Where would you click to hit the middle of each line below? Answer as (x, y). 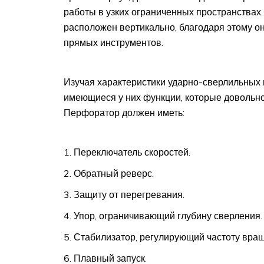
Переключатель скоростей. (132, 152)
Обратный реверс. (114, 173)
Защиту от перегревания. (129, 194)
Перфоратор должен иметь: (124, 112)
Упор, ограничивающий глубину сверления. (168, 215)
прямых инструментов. (113, 43)
